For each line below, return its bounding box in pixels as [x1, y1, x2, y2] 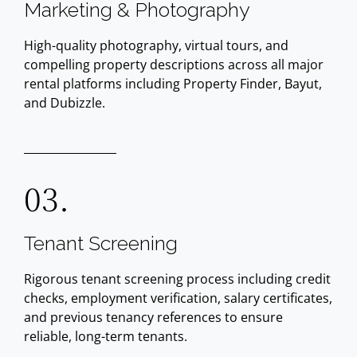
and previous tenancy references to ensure [24, 308, 283, 326]
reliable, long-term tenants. [24, 328, 187, 345]
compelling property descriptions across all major [24, 56, 324, 73]
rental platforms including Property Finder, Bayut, [24, 75, 322, 92]
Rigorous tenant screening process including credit [24, 270, 331, 288]
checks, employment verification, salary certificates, [24, 289, 332, 307]
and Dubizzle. [24, 94, 105, 112]
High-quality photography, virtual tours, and [24, 37, 288, 54]
